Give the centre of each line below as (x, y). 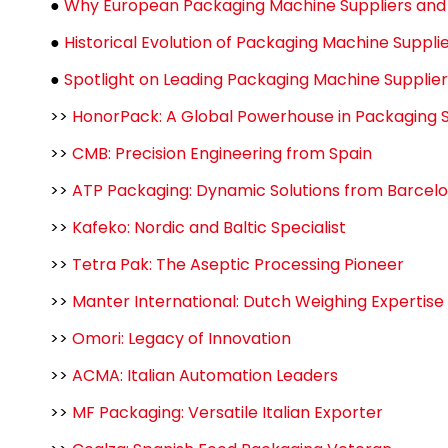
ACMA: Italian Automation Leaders (205, 375)
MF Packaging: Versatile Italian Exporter (227, 412)
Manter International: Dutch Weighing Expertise (258, 301)
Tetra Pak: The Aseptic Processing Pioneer (238, 264)
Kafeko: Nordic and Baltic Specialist (209, 227)
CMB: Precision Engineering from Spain (222, 153)
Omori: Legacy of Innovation (181, 338)
